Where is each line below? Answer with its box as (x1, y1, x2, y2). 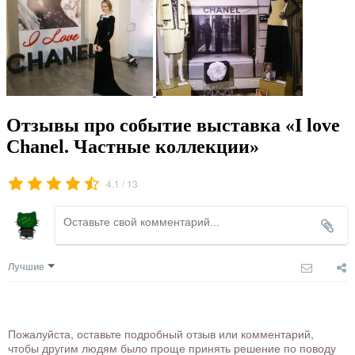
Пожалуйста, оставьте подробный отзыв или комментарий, (8, 326, 314, 342)
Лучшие (8, 259, 44, 274)
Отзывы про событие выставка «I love (6, 114, 340, 136)
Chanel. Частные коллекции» (6, 136, 259, 157)
